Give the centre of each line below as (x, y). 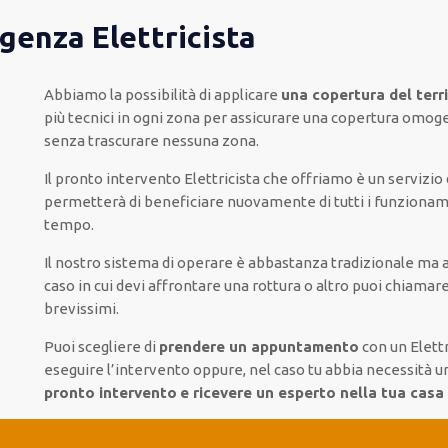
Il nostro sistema (101, 262)
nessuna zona (208, 140)
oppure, (217, 369)
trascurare (124, 140)
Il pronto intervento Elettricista (153, 178)
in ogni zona (158, 117)
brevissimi (79, 308)
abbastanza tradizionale (330, 262)
